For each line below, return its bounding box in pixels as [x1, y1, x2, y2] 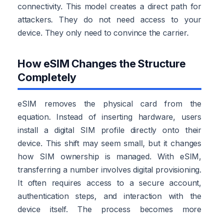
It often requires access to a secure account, [18, 177, 201, 188]
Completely [18, 70, 77, 84]
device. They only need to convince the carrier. [18, 27, 189, 38]
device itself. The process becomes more [18, 204, 201, 214]
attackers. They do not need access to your [18, 14, 201, 24]
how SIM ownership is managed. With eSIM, [18, 151, 201, 161]
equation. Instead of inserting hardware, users [18, 111, 201, 122]
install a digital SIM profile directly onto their [18, 125, 201, 135]
